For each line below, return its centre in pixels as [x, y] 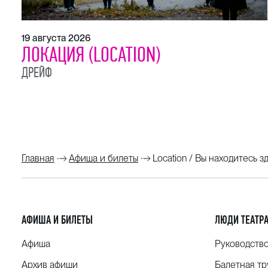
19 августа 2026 [56, 38]
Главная [38, 158]
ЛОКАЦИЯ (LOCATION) [91, 54]
